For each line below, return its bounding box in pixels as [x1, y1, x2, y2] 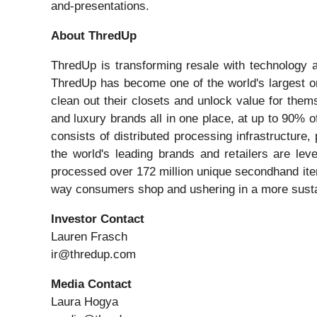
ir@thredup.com [51, 248, 136, 262]
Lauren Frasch [51, 230, 127, 244]
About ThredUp [51, 29, 137, 43]
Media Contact [51, 277, 132, 292]
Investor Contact [51, 212, 144, 226]
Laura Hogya [51, 295, 118, 309]
